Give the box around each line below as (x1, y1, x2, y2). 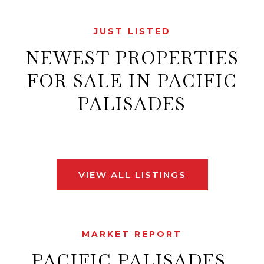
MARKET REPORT (82, 229, 182, 239)
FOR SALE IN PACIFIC (27, 70, 237, 93)
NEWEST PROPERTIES (25, 47, 239, 70)
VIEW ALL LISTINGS (78, 169, 186, 180)
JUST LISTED (93, 26, 171, 37)
